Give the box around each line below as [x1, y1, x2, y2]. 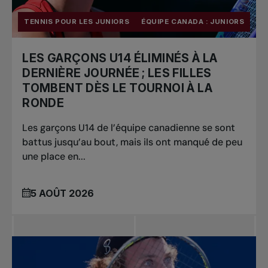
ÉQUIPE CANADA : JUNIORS [141, 17, 245, 26]
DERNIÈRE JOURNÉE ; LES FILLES [22, 65, 212, 80]
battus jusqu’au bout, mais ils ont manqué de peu [22, 135, 243, 148]
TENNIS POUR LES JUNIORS [24, 17, 130, 26]
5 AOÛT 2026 [31, 187, 95, 200]
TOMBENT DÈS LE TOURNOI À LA [22, 80, 212, 95]
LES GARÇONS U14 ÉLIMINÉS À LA [22, 50, 218, 65]
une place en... [22, 150, 86, 163]
